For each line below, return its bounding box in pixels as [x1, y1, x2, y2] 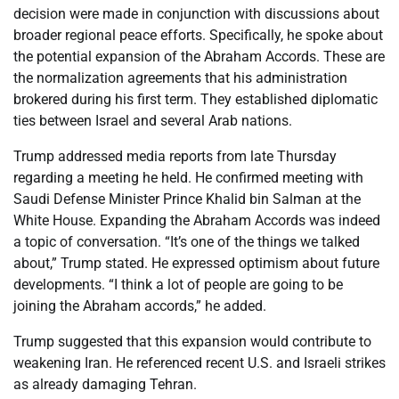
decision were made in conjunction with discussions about [13, 4, 379, 22]
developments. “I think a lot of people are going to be [13, 275, 343, 293]
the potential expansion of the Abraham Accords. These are [13, 47, 385, 65]
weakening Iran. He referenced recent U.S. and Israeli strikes [13, 354, 386, 371]
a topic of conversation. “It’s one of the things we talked [13, 232, 360, 250]
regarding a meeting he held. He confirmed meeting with [13, 168, 363, 186]
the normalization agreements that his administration [13, 69, 347, 86]
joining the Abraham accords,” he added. [13, 297, 266, 314]
